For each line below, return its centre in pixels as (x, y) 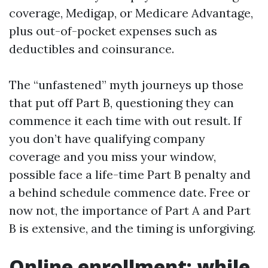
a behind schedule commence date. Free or (130, 192)
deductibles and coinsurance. (92, 49)
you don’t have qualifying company (107, 138)
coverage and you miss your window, (112, 156)
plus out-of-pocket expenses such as (113, 31)
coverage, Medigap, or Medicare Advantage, (131, 13)
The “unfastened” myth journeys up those (126, 85)
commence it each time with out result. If (125, 121)
